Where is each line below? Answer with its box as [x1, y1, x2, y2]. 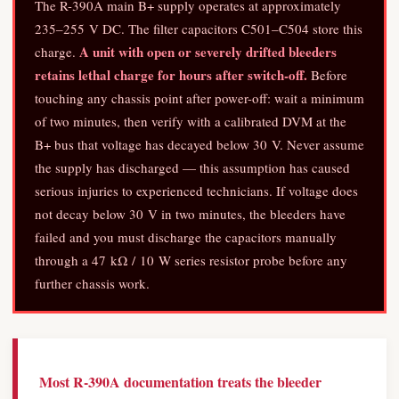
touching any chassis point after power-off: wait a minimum [35, 89, 364, 107]
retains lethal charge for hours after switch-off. [35, 65, 307, 85]
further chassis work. [35, 274, 150, 292]
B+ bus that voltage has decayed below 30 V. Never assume [35, 135, 364, 153]
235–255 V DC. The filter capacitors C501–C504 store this [35, 20, 362, 37]
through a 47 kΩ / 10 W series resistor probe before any [35, 251, 347, 269]
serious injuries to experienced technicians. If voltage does [35, 182, 358, 199]
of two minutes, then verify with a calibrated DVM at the [35, 112, 346, 130]
